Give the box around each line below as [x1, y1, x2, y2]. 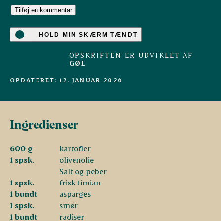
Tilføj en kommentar [14, 6, 72, 14]
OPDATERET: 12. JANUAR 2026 [9, 76, 123, 84]
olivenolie [59, 155, 94, 165]
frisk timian [59, 178, 101, 187]
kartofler [59, 144, 91, 153]
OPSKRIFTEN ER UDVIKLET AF [69, 51, 193, 60]
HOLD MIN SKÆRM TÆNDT [38, 31, 138, 38]
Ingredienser [9, 117, 78, 132]
